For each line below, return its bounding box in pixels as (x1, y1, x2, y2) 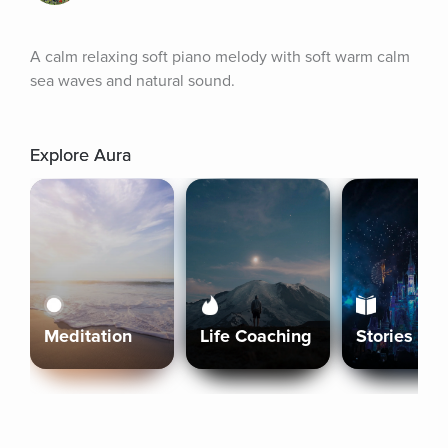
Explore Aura (30, 144, 131, 166)
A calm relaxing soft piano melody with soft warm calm (30, 47, 410, 67)
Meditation (44, 325, 132, 347)
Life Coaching (200, 325, 312, 347)
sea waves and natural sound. (30, 71, 235, 91)
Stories (356, 325, 413, 347)
